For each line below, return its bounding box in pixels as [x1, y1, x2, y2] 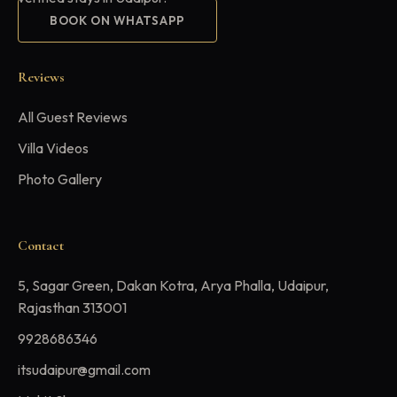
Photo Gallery [18, 170, 102, 189]
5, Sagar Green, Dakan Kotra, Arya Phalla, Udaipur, [18, 276, 329, 295]
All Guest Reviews [18, 108, 128, 127]
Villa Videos [18, 139, 89, 158]
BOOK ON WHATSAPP [50, 12, 185, 29]
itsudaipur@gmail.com [18, 361, 151, 379]
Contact [18, 237, 64, 255]
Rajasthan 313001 [18, 299, 127, 317]
